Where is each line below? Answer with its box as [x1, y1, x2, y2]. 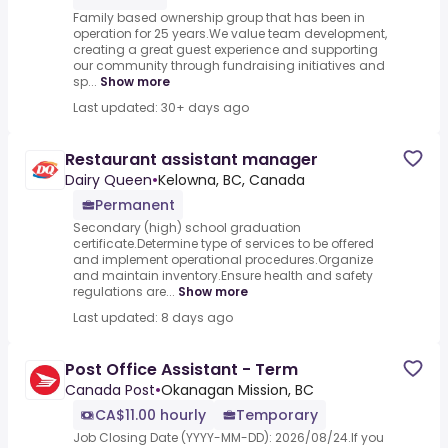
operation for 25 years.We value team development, [73, 25, 387, 43]
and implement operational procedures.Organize [73, 251, 373, 269]
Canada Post [65, 380, 155, 401]
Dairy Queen [65, 170, 152, 191]
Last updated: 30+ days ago [73, 99, 249, 117]
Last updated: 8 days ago [73, 309, 233, 327]
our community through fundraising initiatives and [73, 57, 385, 75]
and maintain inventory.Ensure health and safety [73, 267, 373, 285]
